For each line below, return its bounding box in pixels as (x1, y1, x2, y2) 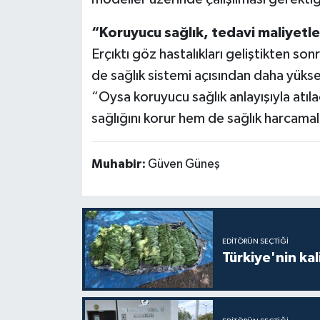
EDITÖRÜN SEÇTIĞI (221, 238, 289, 246)
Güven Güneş (147, 158, 220, 171)
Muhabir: (91, 158, 148, 171)
